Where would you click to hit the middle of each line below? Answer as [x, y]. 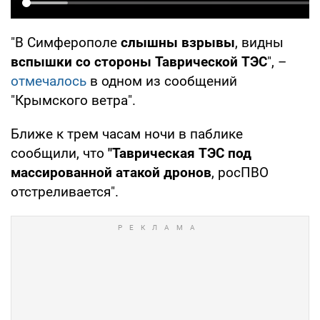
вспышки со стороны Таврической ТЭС [139, 62]
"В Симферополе [66, 43]
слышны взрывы [178, 43]
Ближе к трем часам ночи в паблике [127, 134]
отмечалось [50, 81]
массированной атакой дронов [111, 173]
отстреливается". [65, 192]
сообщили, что [57, 154]
